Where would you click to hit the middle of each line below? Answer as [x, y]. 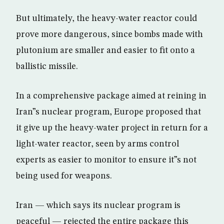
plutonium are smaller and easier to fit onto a [105, 50]
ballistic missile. [47, 66]
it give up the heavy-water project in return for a [112, 128]
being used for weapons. [64, 176]
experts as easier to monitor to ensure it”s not [106, 160]
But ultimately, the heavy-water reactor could [106, 18]
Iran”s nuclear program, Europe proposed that [108, 112]
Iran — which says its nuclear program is [98, 205]
